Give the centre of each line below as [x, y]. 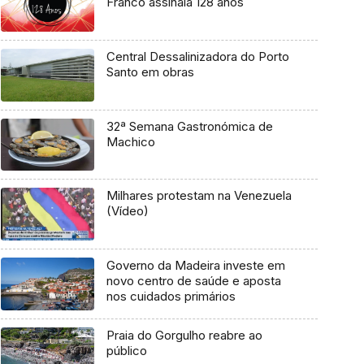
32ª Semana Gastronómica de [189, 126]
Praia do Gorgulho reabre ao [184, 335]
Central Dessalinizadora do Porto [197, 57]
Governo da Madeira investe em [195, 266]
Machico [130, 141]
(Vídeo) [127, 211]
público [126, 350]
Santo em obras [150, 72]
